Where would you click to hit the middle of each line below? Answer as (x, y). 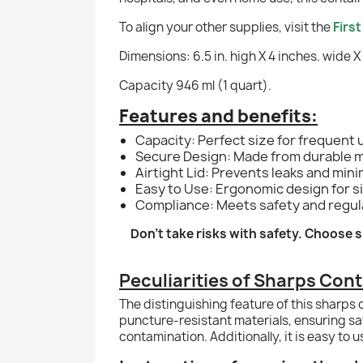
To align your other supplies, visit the (226, 27)
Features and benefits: (218, 116)
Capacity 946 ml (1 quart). (195, 85)
